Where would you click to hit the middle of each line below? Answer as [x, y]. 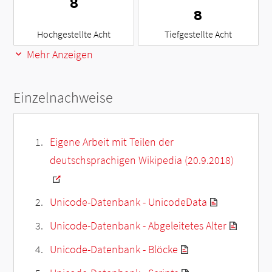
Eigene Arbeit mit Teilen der [111, 142]
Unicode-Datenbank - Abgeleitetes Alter [138, 226]
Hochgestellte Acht [74, 34]
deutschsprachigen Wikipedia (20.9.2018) [141, 160]
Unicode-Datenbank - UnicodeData [128, 202]
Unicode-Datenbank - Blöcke [114, 250]
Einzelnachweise [63, 98]
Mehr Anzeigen [59, 55]
